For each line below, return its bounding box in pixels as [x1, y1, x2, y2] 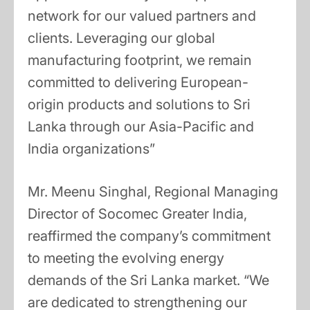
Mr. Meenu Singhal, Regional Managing [28, 183, 278, 201]
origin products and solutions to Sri [28, 96, 250, 113]
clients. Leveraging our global [28, 30, 215, 47]
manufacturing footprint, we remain [28, 52, 252, 69]
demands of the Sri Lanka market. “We [28, 272, 269, 289]
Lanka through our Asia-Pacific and [28, 118, 254, 136]
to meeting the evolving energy [28, 250, 224, 267]
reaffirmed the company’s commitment [28, 228, 271, 245]
